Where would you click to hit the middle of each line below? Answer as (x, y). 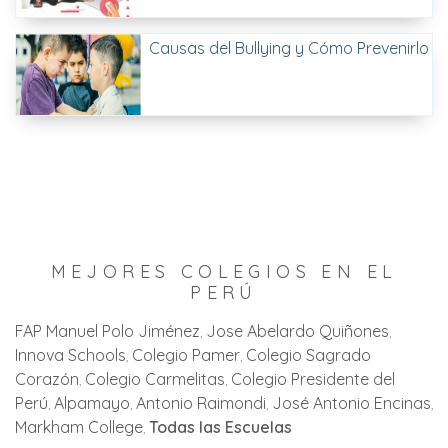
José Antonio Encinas (351, 403)
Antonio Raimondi (201, 403)
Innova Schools (70, 355)
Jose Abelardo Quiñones (297, 331)
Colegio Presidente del (313, 379)
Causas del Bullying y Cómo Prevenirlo (289, 48)
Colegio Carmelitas (155, 379)
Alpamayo (92, 403)
